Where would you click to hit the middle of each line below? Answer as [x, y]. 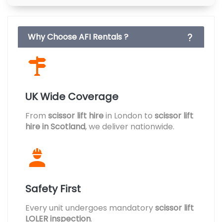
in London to [129, 116]
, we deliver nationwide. [130, 127]
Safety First [53, 189]
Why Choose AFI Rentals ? [78, 37]
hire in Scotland [55, 127]
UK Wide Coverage [72, 97]
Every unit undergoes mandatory [90, 208]
